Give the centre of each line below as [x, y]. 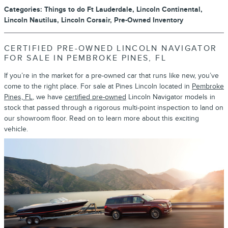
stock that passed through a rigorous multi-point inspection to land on [114, 107]
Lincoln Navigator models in [171, 97]
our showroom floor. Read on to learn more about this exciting [102, 118]
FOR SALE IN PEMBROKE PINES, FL [85, 58]
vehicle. [16, 129]
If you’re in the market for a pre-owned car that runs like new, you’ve [111, 75]
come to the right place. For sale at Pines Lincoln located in [98, 86]
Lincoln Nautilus [31, 20]
